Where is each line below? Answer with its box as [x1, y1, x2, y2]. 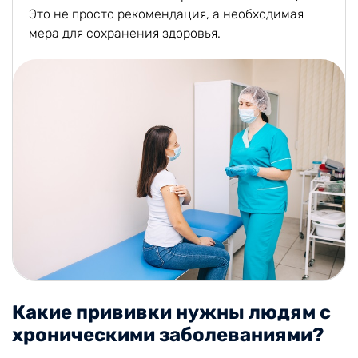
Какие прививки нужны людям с [12, 300, 331, 324]
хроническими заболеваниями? [12, 323, 324, 346]
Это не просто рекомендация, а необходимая [29, 6, 304, 22]
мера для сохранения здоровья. [29, 26, 221, 41]
